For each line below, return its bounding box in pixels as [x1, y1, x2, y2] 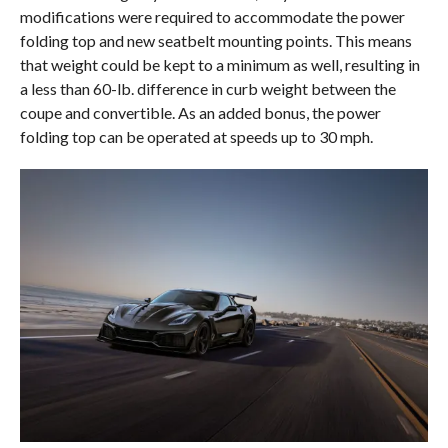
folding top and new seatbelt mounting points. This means [19, 31, 412, 51]
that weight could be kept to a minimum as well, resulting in [19, 55, 420, 75]
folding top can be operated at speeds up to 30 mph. [19, 127, 373, 147]
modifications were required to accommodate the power [19, 7, 405, 27]
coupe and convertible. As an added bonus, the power [19, 103, 381, 123]
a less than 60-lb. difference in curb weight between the [19, 79, 396, 99]
